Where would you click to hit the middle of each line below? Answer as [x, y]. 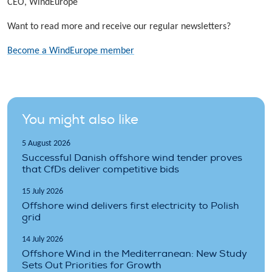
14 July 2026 [42, 239]
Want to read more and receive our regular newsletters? [119, 26]
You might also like [80, 119]
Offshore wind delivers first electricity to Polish [131, 206]
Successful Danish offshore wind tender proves [132, 158]
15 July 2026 [42, 191]
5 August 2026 [46, 143]
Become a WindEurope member [71, 51]
